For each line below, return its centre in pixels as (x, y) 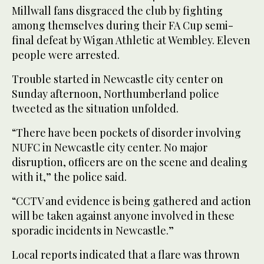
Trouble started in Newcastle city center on (118, 79)
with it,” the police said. (69, 177)
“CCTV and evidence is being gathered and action (131, 201)
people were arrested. (66, 55)
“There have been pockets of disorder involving (126, 133)
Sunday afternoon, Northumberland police (115, 94)
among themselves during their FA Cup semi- (123, 26)
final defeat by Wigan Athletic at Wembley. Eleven (131, 40)
